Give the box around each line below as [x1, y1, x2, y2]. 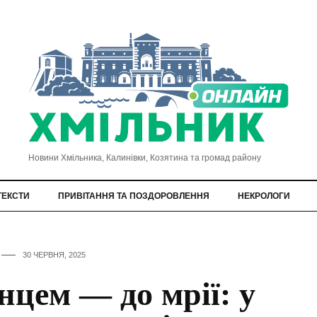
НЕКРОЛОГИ [238, 190, 290, 201]
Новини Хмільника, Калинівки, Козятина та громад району [28, 152, 261, 163]
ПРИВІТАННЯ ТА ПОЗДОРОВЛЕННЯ [58, 190, 209, 201]
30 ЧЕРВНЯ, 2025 [22, 250, 86, 259]
